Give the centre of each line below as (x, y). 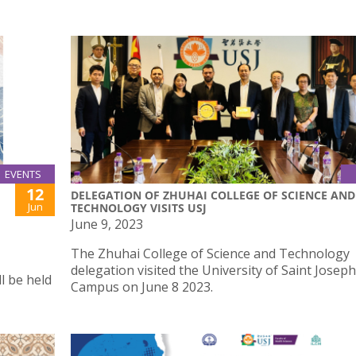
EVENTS (23, 174)
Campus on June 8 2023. (142, 286)
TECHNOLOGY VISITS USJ (139, 207)
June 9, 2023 (107, 224)
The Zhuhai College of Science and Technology (210, 253)
